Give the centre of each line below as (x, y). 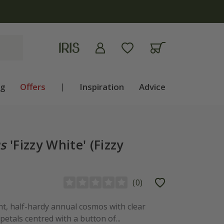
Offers (33, 87)
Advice (152, 87)
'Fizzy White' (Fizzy (65, 144)
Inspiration (102, 87)
